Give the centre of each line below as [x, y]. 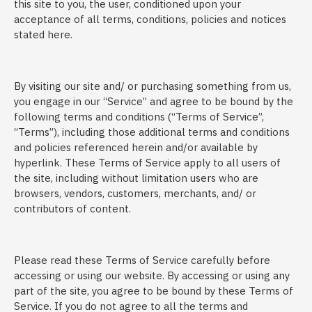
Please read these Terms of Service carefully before [142, 260]
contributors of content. [72, 209]
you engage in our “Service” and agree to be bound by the [154, 101]
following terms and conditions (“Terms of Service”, [139, 117]
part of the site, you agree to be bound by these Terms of [154, 291]
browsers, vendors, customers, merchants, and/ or [135, 193]
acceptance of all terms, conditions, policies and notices [150, 19]
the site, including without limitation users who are [136, 178]
